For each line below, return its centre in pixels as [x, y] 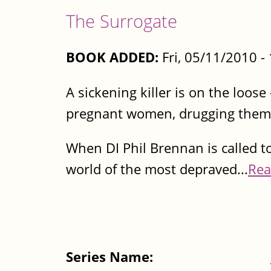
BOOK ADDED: [112, 57]
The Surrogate [122, 21]
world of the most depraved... [157, 169]
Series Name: [111, 257]
